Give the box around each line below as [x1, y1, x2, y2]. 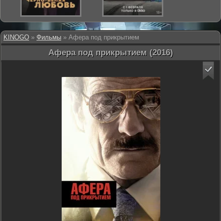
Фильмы [37, 34, 61, 41]
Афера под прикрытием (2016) [48, 48, 173, 57]
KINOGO [3, 34, 29, 41]
